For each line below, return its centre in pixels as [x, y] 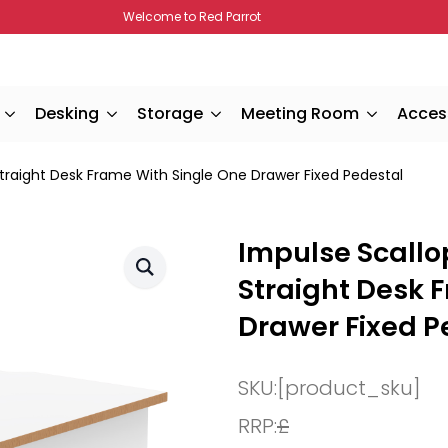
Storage [170, 113]
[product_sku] [349, 388]
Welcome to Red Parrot [191, 16]
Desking [67, 113]
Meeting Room [300, 113]
